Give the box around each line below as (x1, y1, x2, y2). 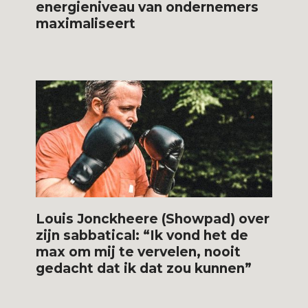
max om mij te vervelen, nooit (36, 243, 241, 260)
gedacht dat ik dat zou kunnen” (36, 260, 252, 276)
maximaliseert (36, 15, 136, 32)
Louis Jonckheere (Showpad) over (36, 210, 270, 227)
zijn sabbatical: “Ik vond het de (36, 227, 249, 243)
